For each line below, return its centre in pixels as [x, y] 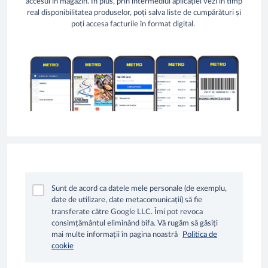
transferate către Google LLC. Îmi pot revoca [127, 212]
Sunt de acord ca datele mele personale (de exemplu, [139, 189]
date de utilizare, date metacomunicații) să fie [127, 200]
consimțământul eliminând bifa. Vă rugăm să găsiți [135, 224]
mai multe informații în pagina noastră [115, 235]
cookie [63, 246]
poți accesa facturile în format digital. [134, 25]
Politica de [200, 235]
